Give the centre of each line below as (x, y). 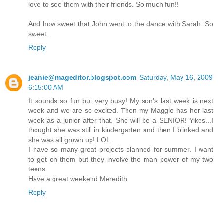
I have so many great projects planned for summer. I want (121, 150)
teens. (38, 169)
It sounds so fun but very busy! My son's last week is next (121, 101)
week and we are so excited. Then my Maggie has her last (121, 111)
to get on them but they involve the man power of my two (121, 159)
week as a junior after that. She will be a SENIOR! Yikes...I (121, 120)
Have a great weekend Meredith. (79, 179)
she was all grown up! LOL (69, 140)
